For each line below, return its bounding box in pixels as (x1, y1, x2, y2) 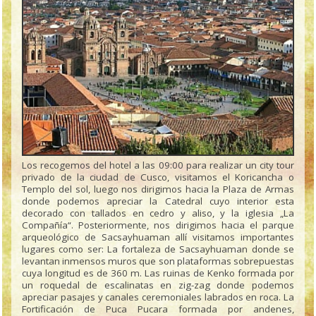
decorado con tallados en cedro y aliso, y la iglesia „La (22, 206, 294, 219)
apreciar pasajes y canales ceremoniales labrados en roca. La (22, 290, 294, 303)
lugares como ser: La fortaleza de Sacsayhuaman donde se (22, 242, 294, 255)
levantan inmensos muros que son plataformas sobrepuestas (22, 254, 294, 267)
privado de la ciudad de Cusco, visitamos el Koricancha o (22, 170, 294, 183)
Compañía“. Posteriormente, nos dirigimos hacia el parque (22, 218, 294, 231)
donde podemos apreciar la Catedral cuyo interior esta (22, 194, 294, 207)
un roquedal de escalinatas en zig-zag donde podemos (22, 278, 294, 291)
